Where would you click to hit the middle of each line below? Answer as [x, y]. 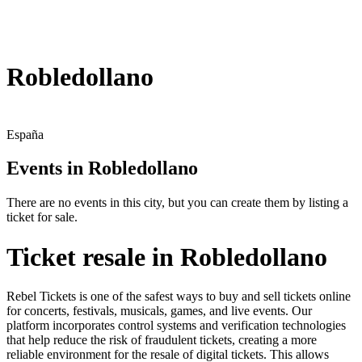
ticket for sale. [42, 217]
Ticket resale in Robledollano [167, 257]
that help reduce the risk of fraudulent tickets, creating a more [162, 340]
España [25, 134]
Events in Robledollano [102, 168]
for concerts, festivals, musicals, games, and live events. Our [159, 311]
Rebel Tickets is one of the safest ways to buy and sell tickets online [179, 297]
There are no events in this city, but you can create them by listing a [177, 203]
